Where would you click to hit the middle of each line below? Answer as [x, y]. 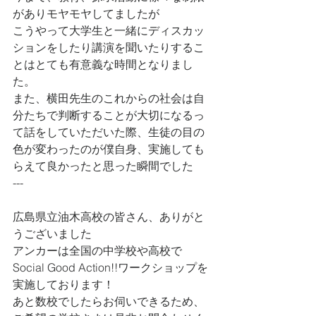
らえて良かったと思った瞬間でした [103, 166]
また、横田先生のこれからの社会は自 [109, 98]
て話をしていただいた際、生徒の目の [109, 132]
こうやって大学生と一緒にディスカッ [109, 30]
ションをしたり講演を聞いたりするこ [109, 47]
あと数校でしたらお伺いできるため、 [109, 301]
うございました [52, 233]
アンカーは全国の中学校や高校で [97, 250]
